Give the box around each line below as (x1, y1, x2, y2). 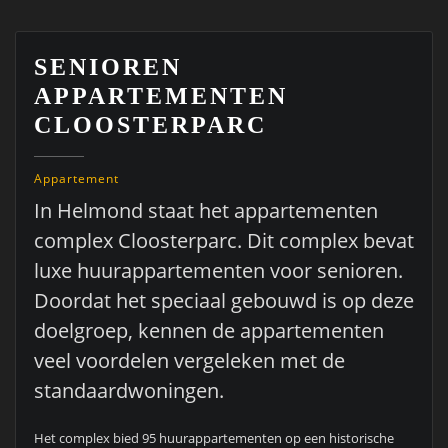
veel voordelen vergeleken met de (33, 347, 345, 375)
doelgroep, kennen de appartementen (33, 317, 384, 345)
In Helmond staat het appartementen (33, 197, 378, 225)
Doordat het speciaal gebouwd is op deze (33, 287, 414, 315)
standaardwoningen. (33, 377, 224, 405)
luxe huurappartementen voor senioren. (33, 257, 403, 285)
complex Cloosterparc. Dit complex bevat (33, 227, 414, 255)
